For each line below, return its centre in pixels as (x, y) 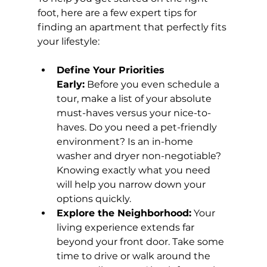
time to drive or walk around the (134, 256)
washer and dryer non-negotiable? (140, 156)
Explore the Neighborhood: (124, 213)
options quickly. (94, 199)
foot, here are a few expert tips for (118, 13)
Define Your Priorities (112, 70)
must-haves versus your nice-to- (133, 113)
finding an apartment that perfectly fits (133, 27)
